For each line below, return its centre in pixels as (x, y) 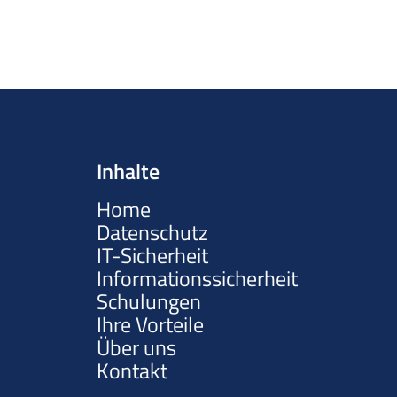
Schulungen (149, 301)
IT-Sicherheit (152, 255)
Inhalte (128, 171)
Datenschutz (152, 232)
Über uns (136, 347)
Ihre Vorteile (150, 324)
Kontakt (132, 370)
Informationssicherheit (197, 278)
